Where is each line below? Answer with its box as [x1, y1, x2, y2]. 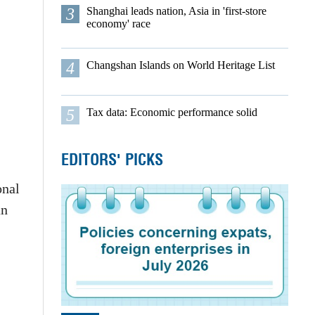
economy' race [86, 18, 150, 30]
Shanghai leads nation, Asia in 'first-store [86, 5, 266, 17]
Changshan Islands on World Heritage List [86, 59, 275, 71]
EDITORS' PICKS [60, 149, 163, 170]
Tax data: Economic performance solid [86, 106, 257, 118]
